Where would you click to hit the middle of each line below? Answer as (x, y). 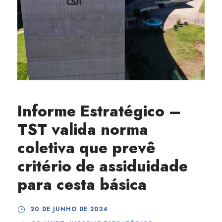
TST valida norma (83, 130)
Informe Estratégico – (99, 111)
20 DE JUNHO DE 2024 (69, 209)
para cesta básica (82, 185)
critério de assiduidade (103, 166)
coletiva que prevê (86, 148)
